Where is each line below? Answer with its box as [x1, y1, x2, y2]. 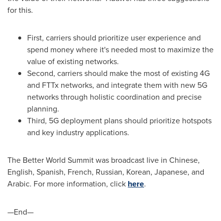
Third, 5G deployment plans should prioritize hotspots [27, 114, 212, 126]
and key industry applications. [27, 126, 129, 138]
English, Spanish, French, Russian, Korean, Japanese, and [7, 166, 204, 177]
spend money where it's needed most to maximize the [27, 43, 214, 55]
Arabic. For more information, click [7, 178, 128, 189]
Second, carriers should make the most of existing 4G [27, 67, 210, 78]
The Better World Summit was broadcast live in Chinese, [7, 154, 200, 165]
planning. [27, 103, 59, 114]
